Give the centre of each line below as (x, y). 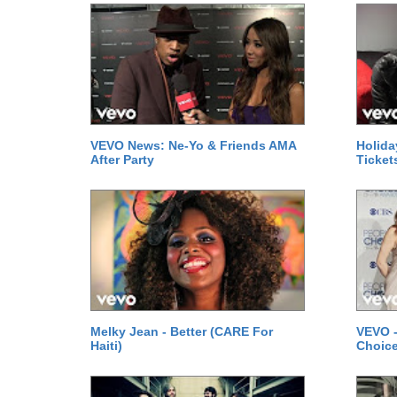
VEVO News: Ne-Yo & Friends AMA (193, 145)
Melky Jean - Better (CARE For (182, 331)
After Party (122, 160)
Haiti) (106, 346)
